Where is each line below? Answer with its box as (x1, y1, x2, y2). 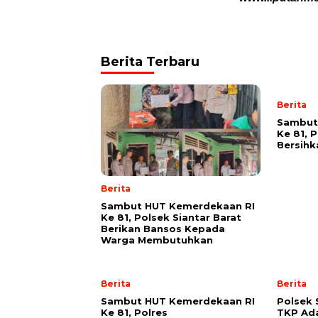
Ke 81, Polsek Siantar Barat (101, 211, 241, 223)
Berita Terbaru (101, 53, 199, 70)
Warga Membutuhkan (101, 234, 213, 246)
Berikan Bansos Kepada (101, 222, 225, 234)
